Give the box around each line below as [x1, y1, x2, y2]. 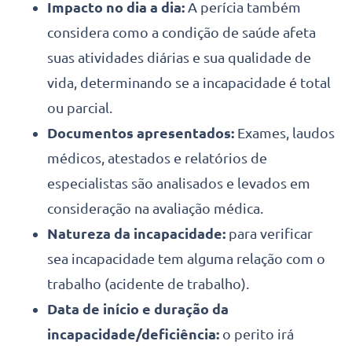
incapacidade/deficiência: [47, 325, 222, 342]
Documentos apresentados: [47, 124, 237, 141]
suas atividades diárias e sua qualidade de [47, 49, 311, 65]
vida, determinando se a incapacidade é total [47, 74, 331, 90]
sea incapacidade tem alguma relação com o [47, 250, 325, 266]
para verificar [225, 225, 313, 241]
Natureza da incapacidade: [47, 225, 225, 241]
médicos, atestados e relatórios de [47, 149, 267, 166]
